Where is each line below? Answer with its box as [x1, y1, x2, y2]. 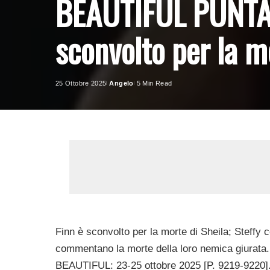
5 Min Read [136, 80, 172, 87]
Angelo [109, 80, 134, 87]
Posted [105, 84, 130, 92]
